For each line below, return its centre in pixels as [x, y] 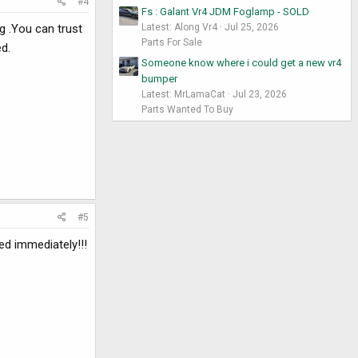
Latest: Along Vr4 [179, 28]
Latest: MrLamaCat [183, 94]
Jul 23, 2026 [260, 94]
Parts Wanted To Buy [187, 109]
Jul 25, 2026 [252, 28]
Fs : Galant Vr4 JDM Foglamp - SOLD [225, 12]
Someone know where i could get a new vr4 [241, 62]
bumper [159, 78]
